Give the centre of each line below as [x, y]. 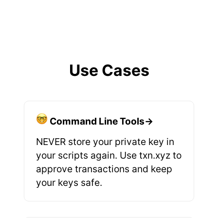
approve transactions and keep [104, 169]
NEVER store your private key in [105, 141]
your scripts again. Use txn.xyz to [109, 155]
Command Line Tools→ [101, 121]
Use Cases [109, 71]
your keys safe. [69, 182]
